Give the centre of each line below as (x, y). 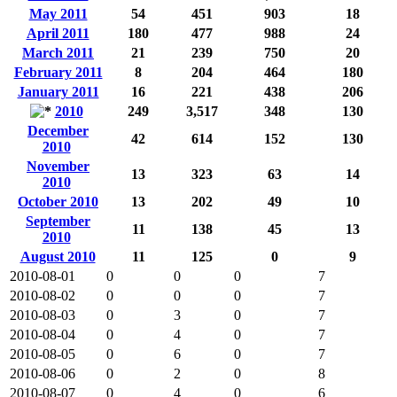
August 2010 (58, 256)
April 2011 (58, 33)
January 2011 (58, 91)
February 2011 (58, 72)
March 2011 (58, 52)
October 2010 (58, 201)
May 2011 (58, 13)
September (58, 221)
